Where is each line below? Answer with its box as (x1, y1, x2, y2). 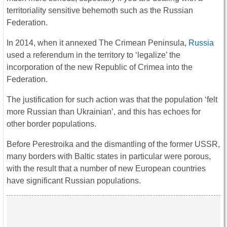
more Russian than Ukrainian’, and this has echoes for (7, 107, 201, 116)
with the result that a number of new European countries (7, 164, 206, 173)
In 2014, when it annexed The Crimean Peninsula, (7, 38, 188, 47)
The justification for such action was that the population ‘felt (7, 95, 217, 104)
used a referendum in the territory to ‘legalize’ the (7, 50, 180, 59)
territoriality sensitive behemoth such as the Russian (7, 6, 193, 15)
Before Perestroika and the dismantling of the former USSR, (7, 139, 220, 148)
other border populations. (7, 119, 96, 128)
